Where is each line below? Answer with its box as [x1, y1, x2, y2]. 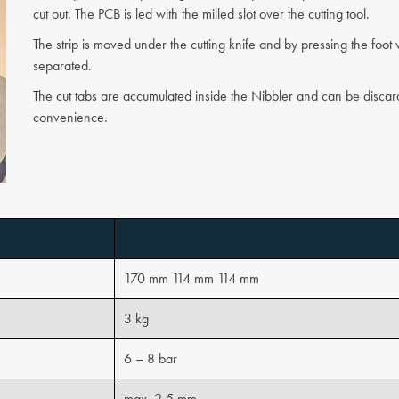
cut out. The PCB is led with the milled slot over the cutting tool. [32, 4, 370, 23]
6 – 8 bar [124, 348, 177, 368]
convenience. [32, 108, 108, 126]
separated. [32, 56, 92, 75]
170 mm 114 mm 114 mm [124, 268, 259, 288]
